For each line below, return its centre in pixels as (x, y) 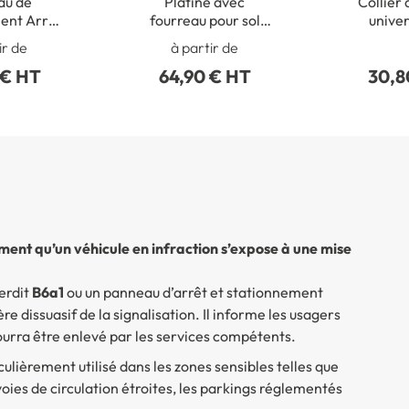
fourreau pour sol (204, 20)
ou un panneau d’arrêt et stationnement (193, 293)
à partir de (205, 48)
